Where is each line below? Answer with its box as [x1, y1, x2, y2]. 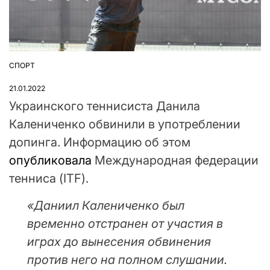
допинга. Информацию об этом [9, 135, 190, 150]
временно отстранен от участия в [27, 216, 223, 231]
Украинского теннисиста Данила [9, 99, 200, 114]
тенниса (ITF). [9, 171, 89, 186]
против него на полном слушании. [27, 253, 227, 268]
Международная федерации [92, 153, 259, 168]
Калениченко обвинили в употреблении [9, 117, 240, 132]
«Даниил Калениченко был [27, 198, 184, 213]
